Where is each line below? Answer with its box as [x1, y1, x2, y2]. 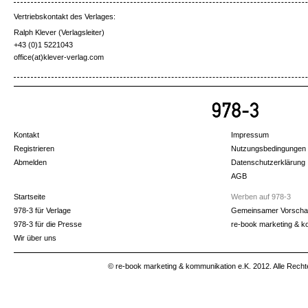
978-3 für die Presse [14, 220, 82, 229]
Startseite [14, 192, 45, 201]
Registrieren [14, 144, 54, 153]
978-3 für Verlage [14, 206, 71, 215]
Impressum [231, 131, 269, 140]
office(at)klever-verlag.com [14, 53, 104, 62]
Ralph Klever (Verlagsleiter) [14, 28, 104, 37]
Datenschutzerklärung [231, 158, 305, 167]
